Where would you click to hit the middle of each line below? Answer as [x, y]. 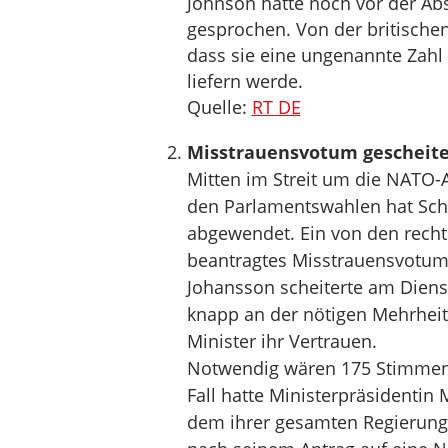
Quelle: [219, 107]
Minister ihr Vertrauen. [281, 341]
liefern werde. [244, 81]
